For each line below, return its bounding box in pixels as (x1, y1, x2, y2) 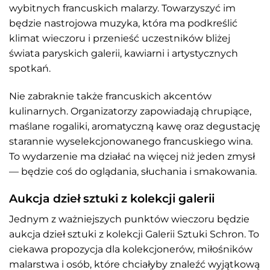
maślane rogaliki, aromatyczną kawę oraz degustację (9, 120, 260, 132)
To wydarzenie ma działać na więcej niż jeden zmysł (9, 150, 255, 162)
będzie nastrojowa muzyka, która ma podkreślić (9, 17, 237, 29)
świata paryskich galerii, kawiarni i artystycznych (9, 47, 238, 59)
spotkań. (9, 62, 51, 74)
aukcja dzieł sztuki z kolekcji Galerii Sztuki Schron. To (9, 228, 259, 240)
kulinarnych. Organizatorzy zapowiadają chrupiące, (9, 105, 251, 117)
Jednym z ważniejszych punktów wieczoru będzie (9, 213, 250, 225)
